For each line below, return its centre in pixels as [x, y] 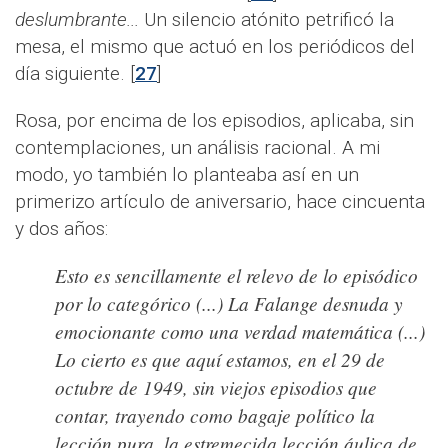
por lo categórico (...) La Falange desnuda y [229, 302]
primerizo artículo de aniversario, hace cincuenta [220, 201]
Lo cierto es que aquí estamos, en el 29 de [220, 358]
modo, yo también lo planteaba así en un [187, 174]
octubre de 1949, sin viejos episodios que [216, 386]
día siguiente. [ [75, 73]
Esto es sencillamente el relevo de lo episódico [236, 274]
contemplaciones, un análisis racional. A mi [197, 147]
